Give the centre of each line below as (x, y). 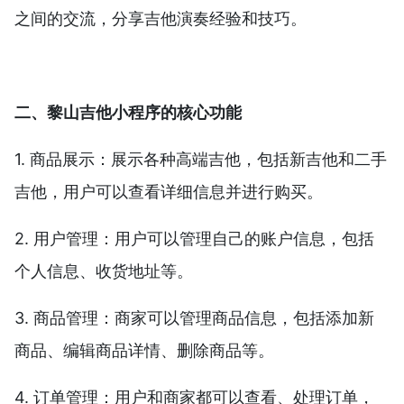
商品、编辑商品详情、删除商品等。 (144, 350)
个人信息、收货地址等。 (104, 271)
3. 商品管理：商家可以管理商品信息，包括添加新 (194, 318)
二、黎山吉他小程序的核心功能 (128, 112)
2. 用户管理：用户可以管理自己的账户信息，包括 (194, 239)
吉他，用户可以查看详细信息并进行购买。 (169, 192)
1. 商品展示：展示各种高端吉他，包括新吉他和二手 (201, 159)
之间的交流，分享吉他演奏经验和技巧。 (161, 18)
